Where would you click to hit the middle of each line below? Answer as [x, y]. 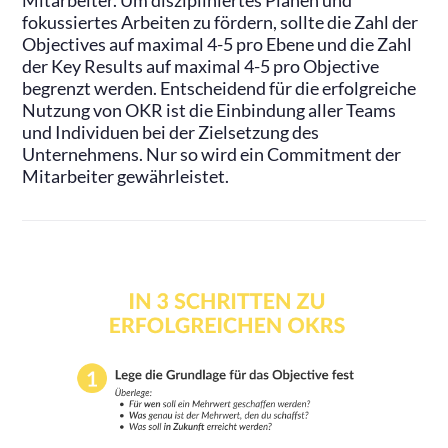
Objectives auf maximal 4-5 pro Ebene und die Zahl [217, 45]
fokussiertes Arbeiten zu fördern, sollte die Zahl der [220, 23]
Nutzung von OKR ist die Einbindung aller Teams [209, 111]
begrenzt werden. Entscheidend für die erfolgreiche [219, 89]
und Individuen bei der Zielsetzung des [171, 133]
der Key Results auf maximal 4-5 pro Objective [201, 67]
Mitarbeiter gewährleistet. [126, 177]
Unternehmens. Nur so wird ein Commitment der [212, 155]
